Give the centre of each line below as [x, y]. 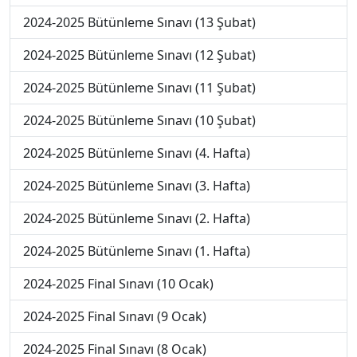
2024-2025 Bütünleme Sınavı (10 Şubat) [139, 120]
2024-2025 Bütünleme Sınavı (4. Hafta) [137, 153]
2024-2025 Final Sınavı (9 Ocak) [115, 316]
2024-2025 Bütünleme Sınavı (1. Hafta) [137, 251]
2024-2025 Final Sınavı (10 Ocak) [118, 284]
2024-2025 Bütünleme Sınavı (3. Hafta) [137, 186]
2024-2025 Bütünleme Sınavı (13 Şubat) [139, 22]
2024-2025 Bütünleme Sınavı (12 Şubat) [139, 55]
